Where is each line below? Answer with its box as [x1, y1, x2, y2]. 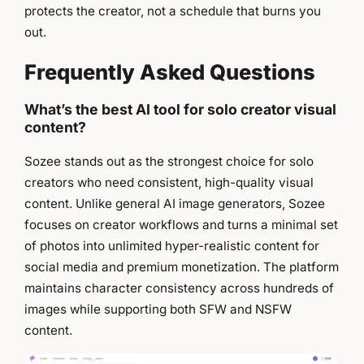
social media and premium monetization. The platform [24, 258, 339, 275]
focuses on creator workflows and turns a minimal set [24, 216, 338, 232]
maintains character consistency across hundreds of [24, 279, 334, 296]
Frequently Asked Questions [24, 59, 315, 85]
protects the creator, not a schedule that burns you [24, 2, 321, 19]
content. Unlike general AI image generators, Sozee [24, 195, 325, 211]
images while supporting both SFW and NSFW [24, 301, 292, 317]
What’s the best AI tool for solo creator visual [24, 101, 336, 119]
